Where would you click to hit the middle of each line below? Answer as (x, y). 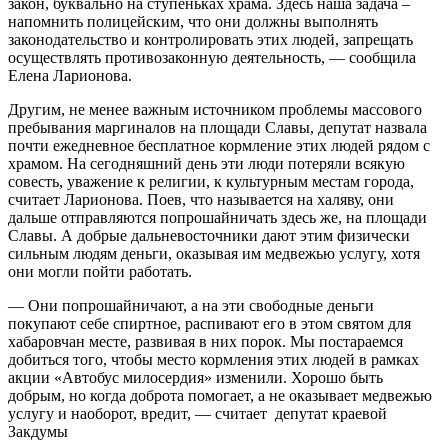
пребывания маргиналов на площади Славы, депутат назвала (217, 127)
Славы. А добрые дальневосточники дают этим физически (209, 235)
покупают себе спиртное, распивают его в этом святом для (209, 323)
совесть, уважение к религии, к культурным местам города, (211, 181)
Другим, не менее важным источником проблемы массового (215, 109)
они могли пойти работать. (100, 271)
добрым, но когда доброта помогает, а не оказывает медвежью (220, 395)
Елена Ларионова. (70, 75)
